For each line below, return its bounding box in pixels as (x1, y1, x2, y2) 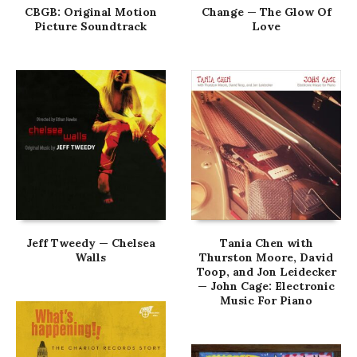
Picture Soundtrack (34, 19, 147, 34)
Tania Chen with (219, 235, 313, 250)
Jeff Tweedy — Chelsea (25, 235, 155, 250)
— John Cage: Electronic (198, 278, 335, 293)
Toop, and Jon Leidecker (196, 264, 336, 279)
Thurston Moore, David (199, 249, 334, 265)
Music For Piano (220, 292, 313, 308)
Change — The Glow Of (201, 5, 331, 20)
